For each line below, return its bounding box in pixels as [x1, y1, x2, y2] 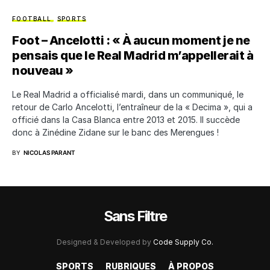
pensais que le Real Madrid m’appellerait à [12, 48, 253, 63]
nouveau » [12, 63, 74, 78]
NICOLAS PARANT [24, 148, 75, 156]
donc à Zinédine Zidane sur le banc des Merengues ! [12, 127, 219, 137]
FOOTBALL [12, 14, 51, 22]
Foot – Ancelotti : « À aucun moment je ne [12, 33, 250, 48]
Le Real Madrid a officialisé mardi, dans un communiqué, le [12, 89, 243, 99]
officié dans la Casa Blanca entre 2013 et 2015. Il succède [12, 114, 240, 125]
